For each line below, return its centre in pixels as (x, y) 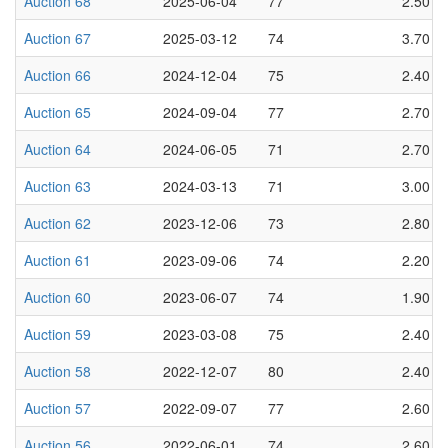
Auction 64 (57, 148)
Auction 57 (57, 407)
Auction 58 (57, 370)
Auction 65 (57, 111)
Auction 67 (57, 37)
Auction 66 (57, 74)
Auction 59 (57, 333)
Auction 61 (57, 259)
